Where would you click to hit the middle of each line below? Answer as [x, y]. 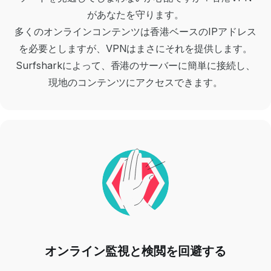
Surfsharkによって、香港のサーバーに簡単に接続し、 [135, 66]
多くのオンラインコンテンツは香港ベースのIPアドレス [135, 32]
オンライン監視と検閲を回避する [135, 251]
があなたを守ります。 [135, 15]
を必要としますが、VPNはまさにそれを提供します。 [135, 49]
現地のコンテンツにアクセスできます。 [135, 83]
